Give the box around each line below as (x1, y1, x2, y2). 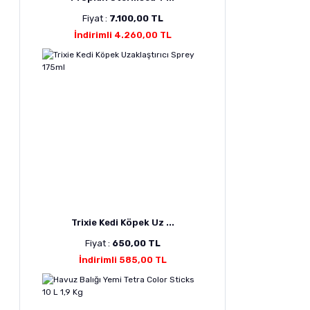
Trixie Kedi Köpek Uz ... (71, 217, 174, 228)
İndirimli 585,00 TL (78, 255, 167, 265)
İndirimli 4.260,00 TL (73, 30, 172, 40)
